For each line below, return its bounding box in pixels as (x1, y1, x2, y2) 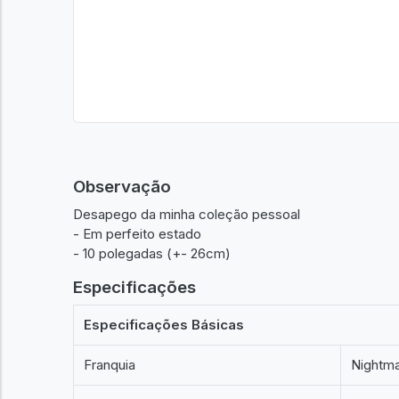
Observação (73, 176, 171, 197)
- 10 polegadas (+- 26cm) (73, 244, 231, 262)
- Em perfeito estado (73, 224, 201, 242)
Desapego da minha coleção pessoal (73, 205, 300, 223)
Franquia (84, 356, 136, 373)
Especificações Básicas (84, 316, 245, 333)
